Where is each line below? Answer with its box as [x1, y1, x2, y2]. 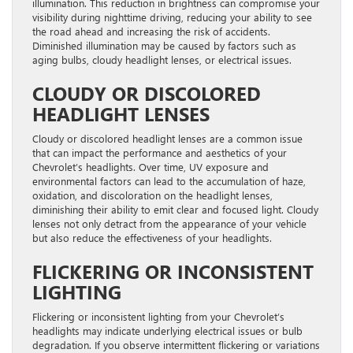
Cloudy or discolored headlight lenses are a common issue [32, 131, 303, 145]
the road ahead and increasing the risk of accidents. [32, 24, 270, 38]
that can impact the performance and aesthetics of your [32, 145, 287, 159]
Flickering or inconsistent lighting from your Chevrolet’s [32, 309, 284, 323]
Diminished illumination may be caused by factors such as [32, 38, 296, 52]
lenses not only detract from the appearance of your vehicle [32, 216, 307, 230]
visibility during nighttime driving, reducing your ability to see [32, 9, 312, 24]
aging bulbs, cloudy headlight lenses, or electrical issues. [32, 52, 292, 66]
